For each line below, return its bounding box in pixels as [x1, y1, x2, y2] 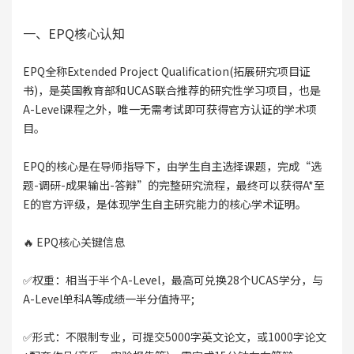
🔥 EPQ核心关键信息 [22, 234, 125, 250]
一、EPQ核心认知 [22, 24, 125, 43]
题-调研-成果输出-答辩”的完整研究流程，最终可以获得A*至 [22, 177, 325, 194]
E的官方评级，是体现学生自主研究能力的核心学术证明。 [22, 196, 307, 213]
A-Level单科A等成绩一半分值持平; [22, 291, 194, 307]
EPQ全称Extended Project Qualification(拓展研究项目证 [22, 63, 311, 80]
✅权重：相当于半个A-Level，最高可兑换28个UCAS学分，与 [22, 272, 323, 288]
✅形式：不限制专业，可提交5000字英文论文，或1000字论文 [22, 329, 326, 345]
